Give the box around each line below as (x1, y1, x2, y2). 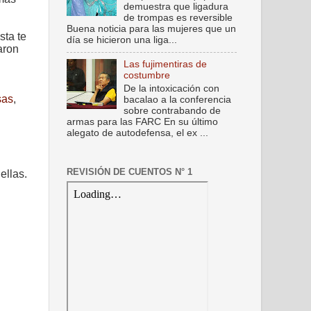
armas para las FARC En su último (67, 117, 218, 128)
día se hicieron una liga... (67, 34, 177, 45)
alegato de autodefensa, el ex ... (67, 128, 208, 139)
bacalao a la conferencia (124, 94, 232, 106)
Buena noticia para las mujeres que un (67, 23, 236, 34)
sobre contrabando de (124, 106, 221, 117)
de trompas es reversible (124, 12, 233, 23)
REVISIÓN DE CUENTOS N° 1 (67, 166, 192, 177)
